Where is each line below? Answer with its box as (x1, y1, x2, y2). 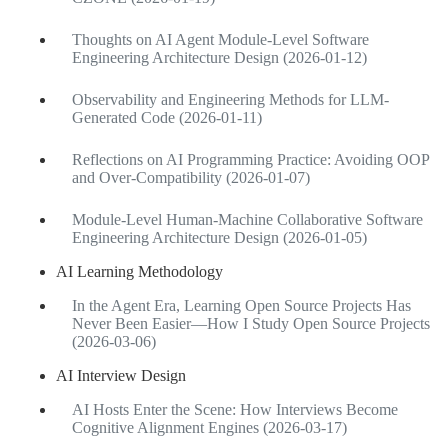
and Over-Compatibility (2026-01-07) (72, 168, 310, 186)
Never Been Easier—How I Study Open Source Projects (72, 314, 430, 332)
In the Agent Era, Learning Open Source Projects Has (72, 296, 411, 314)
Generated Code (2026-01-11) (72, 108, 262, 126)
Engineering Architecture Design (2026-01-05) (72, 228, 367, 246)
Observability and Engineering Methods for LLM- (72, 90, 389, 108)
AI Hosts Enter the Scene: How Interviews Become (72, 400, 398, 418)
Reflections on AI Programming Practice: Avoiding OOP (72, 150, 429, 168)
